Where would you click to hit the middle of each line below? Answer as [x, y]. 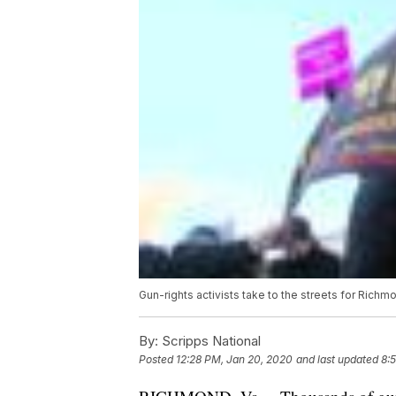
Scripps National [209, 341]
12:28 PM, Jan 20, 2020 [234, 360]
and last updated [337, 360]
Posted [157, 360]
